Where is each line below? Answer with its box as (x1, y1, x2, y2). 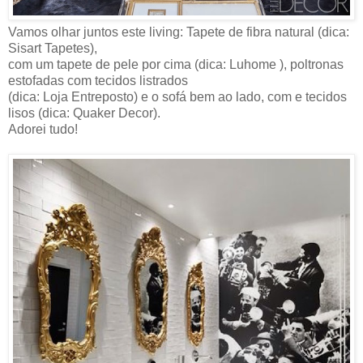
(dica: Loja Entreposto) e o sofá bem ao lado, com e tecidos (8, 90, 347, 105)
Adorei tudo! (8, 122, 78, 137)
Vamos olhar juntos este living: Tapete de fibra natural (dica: (8, 25, 349, 40)
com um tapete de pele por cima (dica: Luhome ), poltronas (8, 58, 344, 72)
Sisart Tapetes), (8, 41, 97, 56)
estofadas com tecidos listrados (8, 74, 188, 88)
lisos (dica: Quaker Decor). (8, 106, 160, 121)
